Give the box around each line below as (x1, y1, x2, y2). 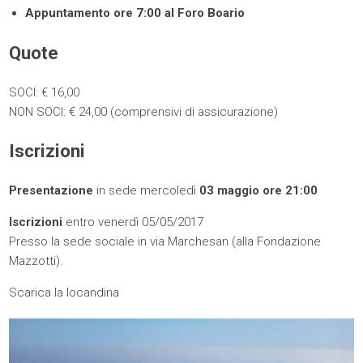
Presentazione (9, 183, 94, 199)
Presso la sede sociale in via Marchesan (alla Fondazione (9, 234, 322, 250)
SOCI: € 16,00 (9, 84, 80, 100)
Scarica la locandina (9, 285, 120, 301)
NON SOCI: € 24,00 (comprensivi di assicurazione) (9, 104, 279, 119)
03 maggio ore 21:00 (196, 183, 318, 199)
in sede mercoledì (93, 183, 197, 199)
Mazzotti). (9, 254, 64, 269)
